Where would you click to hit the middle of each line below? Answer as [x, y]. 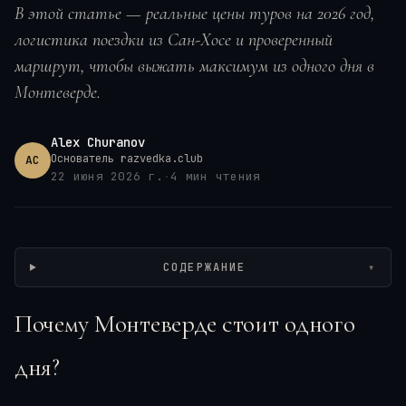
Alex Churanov [98, 142]
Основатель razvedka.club [127, 159]
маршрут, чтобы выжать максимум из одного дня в [194, 66]
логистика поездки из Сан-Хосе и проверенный [174, 40]
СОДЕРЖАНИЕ [204, 267]
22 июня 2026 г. [107, 176]
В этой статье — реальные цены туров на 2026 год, [194, 14]
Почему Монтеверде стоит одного [185, 324]
